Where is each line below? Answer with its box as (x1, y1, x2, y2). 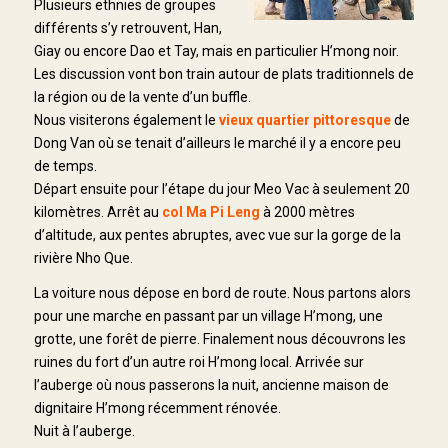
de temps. (33, 157, 97, 174)
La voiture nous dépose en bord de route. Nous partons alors (33, 284, 411, 301)
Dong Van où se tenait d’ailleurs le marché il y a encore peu (33, 134, 401, 151)
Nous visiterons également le (33, 111, 219, 128)
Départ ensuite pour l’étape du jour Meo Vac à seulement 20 (33, 180, 410, 197)
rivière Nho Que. (33, 249, 133, 266)
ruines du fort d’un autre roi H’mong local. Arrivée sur (33, 353, 364, 370)
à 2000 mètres (259, 203, 355, 220)
